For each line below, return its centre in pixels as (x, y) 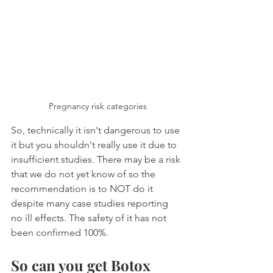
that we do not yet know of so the (84, 174)
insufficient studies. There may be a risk (97, 159)
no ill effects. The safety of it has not (90, 218)
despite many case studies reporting (91, 203)
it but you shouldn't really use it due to (95, 144)
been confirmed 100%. (60, 232)
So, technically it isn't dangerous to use (97, 130)
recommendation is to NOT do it (83, 188)
